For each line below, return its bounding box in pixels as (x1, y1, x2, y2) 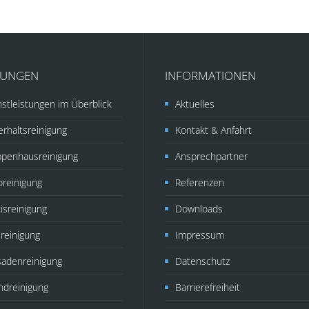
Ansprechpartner (175, 150, 248, 163)
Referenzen (175, 176, 224, 189)
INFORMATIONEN (165, 68, 256, 83)
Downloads (175, 202, 223, 215)
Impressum (175, 228, 224, 241)
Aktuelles (175, 97, 215, 110)
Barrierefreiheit (175, 281, 240, 294)
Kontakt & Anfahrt (175, 123, 252, 137)
